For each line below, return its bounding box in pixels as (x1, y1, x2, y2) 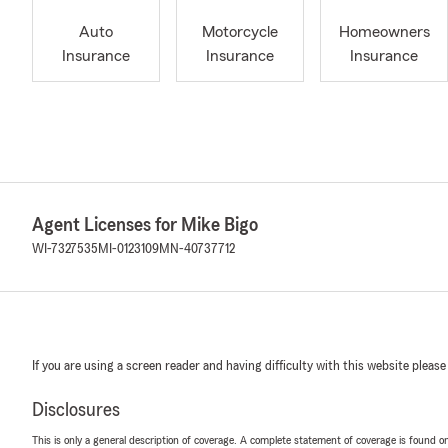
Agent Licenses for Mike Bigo (32, 215, 258, 235)
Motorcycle (202, 24, 278, 41)
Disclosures (32, 400, 120, 420)
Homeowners (338, 24, 430, 41)
